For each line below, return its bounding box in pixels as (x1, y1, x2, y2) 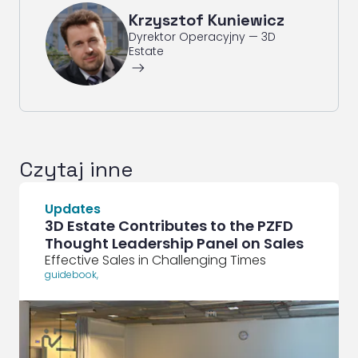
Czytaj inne (19, 155, 133, 183)
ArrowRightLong (129, 58, 148, 78)
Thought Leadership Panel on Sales (45, 233, 304, 253)
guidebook (45, 267, 97, 281)
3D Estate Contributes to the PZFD (45, 215, 293, 236)
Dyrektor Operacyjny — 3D (129, 28, 276, 45)
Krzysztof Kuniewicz (129, 9, 284, 30)
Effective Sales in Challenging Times (45, 250, 266, 269)
